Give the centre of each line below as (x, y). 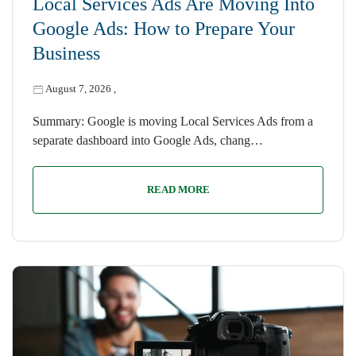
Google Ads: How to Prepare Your (164, 29)
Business (66, 54)
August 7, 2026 (78, 89)
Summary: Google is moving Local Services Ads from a (173, 122)
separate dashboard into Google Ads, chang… (148, 141)
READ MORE (178, 190)
